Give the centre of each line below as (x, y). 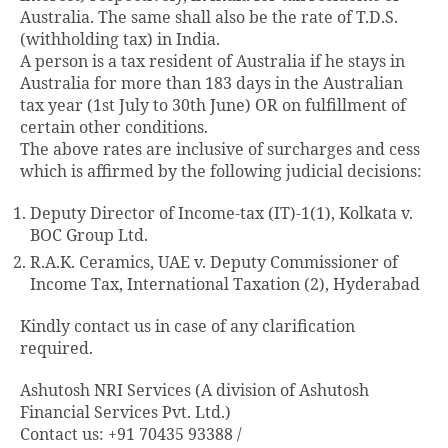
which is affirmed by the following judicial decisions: (221, 172)
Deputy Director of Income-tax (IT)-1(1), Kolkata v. (221, 214)
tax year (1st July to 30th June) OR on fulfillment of (213, 106)
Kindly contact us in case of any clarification (187, 327)
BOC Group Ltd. (89, 236)
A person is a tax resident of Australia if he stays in (212, 62)
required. (56, 349)
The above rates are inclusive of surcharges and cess (220, 150)
